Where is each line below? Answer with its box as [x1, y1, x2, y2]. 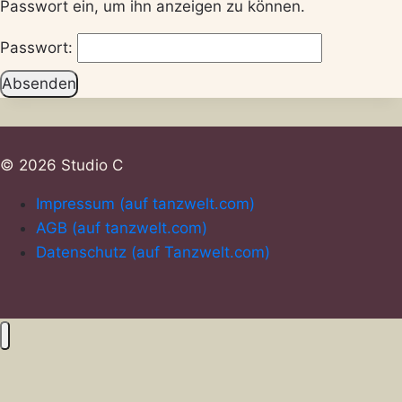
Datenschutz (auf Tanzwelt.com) [36, 243, 270, 262]
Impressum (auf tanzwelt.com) [36, 195, 255, 214]
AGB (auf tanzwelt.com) [36, 219, 207, 238]
